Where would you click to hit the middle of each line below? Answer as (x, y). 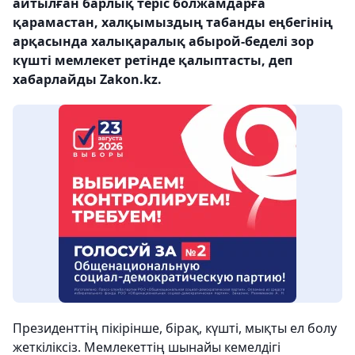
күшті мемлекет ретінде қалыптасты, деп (153, 60)
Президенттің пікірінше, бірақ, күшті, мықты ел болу (175, 328)
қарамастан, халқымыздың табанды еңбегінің (173, 22)
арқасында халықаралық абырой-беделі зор (163, 41)
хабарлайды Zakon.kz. (87, 79)
